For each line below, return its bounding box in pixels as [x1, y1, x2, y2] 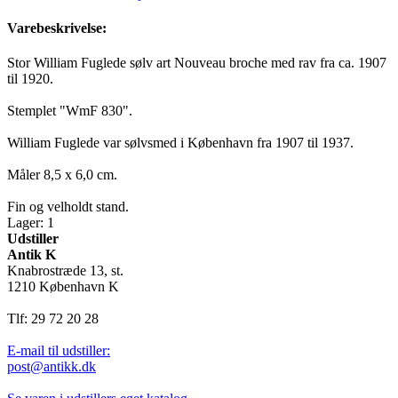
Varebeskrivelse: [7, 20, 107, 36]
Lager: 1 [7, 215, 54, 231]
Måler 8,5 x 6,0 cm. [7, 167, 117, 183]
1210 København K [7, 279, 119, 295]
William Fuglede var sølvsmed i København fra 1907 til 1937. [7, 135, 354, 151]
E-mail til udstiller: [7, 343, 110, 359]
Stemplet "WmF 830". [7, 103, 132, 119]
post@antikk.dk [7, 359, 96, 375]
